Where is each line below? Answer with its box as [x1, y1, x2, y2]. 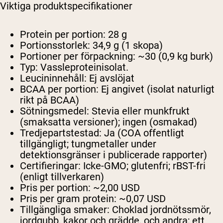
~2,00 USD [91, 182, 140, 194]
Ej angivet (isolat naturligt [99, 83, 215, 96]
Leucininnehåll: [20, 72, 87, 85]
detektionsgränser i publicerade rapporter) [20, 149, 207, 161]
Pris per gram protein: [20, 193, 116, 205]
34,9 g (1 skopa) [90, 39, 163, 52]
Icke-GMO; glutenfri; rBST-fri [81, 160, 206, 172]
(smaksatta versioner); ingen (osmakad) [20, 116, 197, 128]
